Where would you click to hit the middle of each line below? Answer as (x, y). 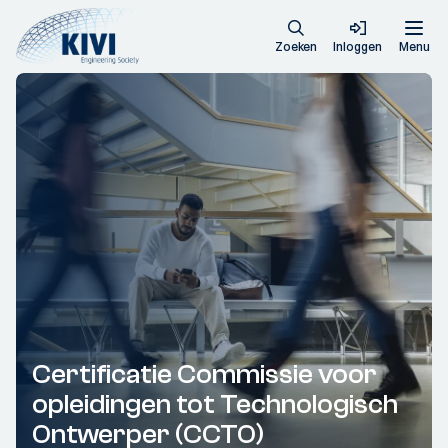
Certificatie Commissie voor (204, 374)
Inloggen (357, 46)
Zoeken (296, 46)
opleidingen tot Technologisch (215, 404)
